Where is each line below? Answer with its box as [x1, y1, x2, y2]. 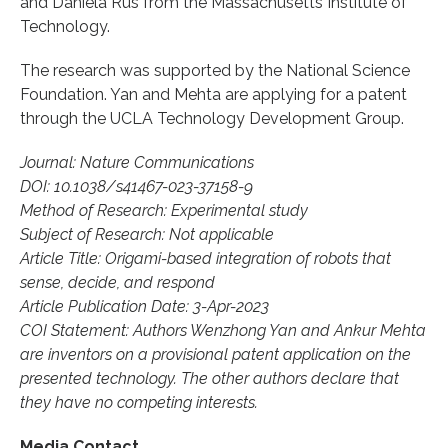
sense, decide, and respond [20, 272, 215, 292]
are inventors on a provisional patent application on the [20, 344, 411, 364]
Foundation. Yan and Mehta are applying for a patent [20, 84, 407, 104]
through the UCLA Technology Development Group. [20, 108, 404, 128]
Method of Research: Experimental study [20, 200, 308, 220]
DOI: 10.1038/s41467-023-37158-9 [20, 176, 253, 196]
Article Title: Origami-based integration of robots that [20, 248, 391, 268]
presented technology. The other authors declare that [20, 368, 399, 388]
